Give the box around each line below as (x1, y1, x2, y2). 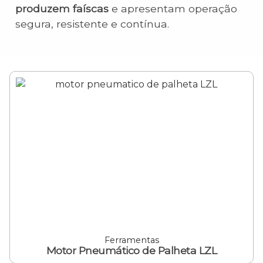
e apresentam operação (109, 2, 237, 15)
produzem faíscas (15, 2, 109, 15)
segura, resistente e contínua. (15, 18, 169, 31)
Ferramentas (104, 234, 159, 245)
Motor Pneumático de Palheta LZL (46, 244, 217, 257)
